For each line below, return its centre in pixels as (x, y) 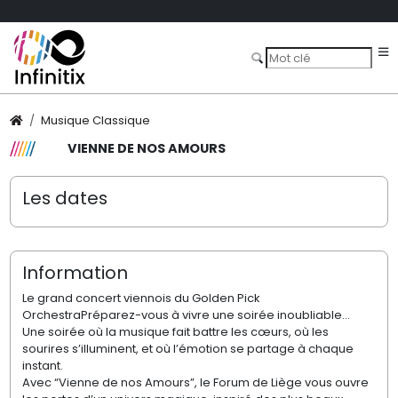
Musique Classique (96, 120)
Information (75, 272)
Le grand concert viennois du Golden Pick (141, 298)
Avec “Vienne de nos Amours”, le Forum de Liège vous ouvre (195, 383)
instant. (42, 366)
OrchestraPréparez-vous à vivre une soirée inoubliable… (186, 315)
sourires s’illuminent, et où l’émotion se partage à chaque (187, 349)
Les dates (64, 198)
